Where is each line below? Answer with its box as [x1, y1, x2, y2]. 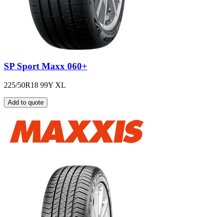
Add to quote [8, 98, 44, 106]
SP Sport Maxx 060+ [4, 61, 87, 71]
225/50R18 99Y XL [4, 80, 66, 89]
